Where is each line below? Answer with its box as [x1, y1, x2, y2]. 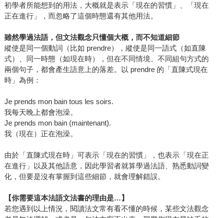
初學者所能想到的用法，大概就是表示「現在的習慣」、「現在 [4, 1, 209, 10]
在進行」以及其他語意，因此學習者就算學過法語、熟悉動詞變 [4, 162, 209, 170]
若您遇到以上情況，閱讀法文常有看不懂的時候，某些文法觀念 [4, 204, 209, 213]
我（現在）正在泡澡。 [4, 129, 77, 138]
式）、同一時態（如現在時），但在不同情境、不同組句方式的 [4, 54, 209, 63]
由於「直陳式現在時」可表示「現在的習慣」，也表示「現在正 [4, 151, 209, 160]
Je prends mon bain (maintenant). [4, 119, 111, 127]
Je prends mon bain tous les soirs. [4, 97, 113, 106]
